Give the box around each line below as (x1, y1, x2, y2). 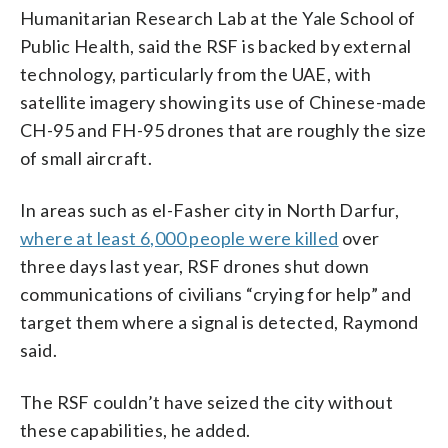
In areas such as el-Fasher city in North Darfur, (20, 198, 400, 221)
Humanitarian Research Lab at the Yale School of (20, 6, 416, 29)
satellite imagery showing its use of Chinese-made (20, 90, 427, 113)
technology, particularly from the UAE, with (20, 62, 372, 85)
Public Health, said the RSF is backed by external (20, 34, 412, 57)
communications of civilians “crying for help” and (20, 282, 412, 305)
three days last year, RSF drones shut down (20, 254, 370, 277)
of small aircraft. (20, 146, 153, 169)
